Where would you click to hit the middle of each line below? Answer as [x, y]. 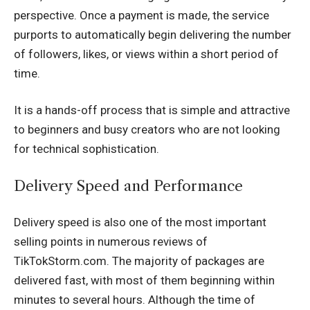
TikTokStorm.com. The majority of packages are [139, 261]
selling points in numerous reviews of [111, 242]
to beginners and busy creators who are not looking [147, 130]
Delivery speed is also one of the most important [140, 222]
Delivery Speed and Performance [128, 185]
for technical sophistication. [86, 149]
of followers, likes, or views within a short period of [146, 54]
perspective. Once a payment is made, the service [142, 15]
